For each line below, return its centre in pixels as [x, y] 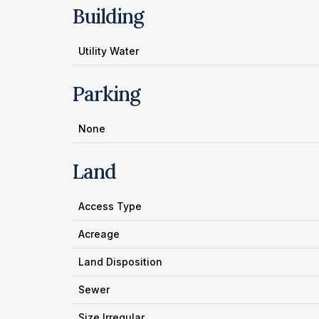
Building [108, 16]
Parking [106, 94]
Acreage [99, 234]
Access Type [110, 206]
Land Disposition [120, 262]
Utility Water [109, 51]
